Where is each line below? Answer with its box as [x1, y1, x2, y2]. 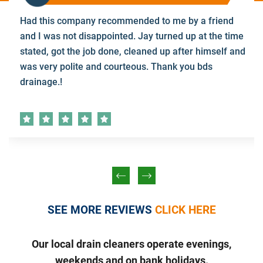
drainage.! [19, 76, 62, 88]
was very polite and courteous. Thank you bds [19, 61, 213, 73]
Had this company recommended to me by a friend [19, 15, 234, 27]
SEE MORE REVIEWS [47, 203, 155, 217]
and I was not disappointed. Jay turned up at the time [19, 31, 244, 42]
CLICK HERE [154, 203, 216, 217]
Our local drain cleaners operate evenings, [32, 238, 231, 251]
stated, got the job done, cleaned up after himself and [19, 46, 245, 58]
